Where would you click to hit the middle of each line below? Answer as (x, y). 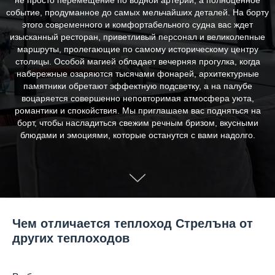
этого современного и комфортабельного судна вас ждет (137, 25)
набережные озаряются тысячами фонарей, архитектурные (137, 74)
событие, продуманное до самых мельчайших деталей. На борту (137, 12)
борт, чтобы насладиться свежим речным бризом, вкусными (137, 123)
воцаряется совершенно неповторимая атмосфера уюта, (137, 98)
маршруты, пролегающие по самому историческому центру (137, 49)
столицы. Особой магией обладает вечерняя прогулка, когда (137, 61)
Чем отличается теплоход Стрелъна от (133, 223)
